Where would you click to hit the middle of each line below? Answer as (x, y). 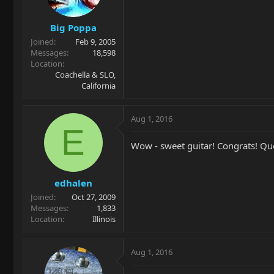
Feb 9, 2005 (95, 42)
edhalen (73, 183)
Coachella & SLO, (85, 75)
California (98, 86)
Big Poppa (73, 28)
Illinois (104, 219)
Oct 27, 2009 (94, 197)
